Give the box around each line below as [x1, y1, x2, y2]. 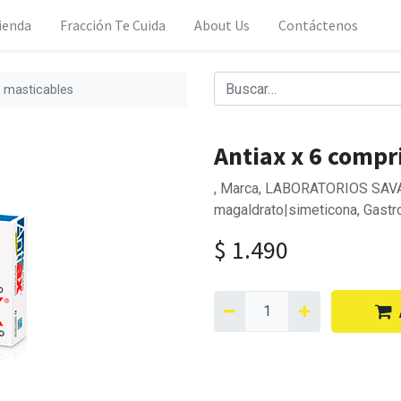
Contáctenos [278, 16, 359, 34]
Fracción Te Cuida [60, 16, 166, 34]
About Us [194, 16, 251, 34]
